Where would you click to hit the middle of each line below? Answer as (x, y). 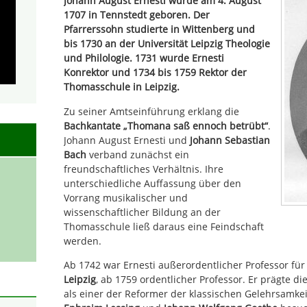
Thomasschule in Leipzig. (122, 87)
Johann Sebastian (230, 140)
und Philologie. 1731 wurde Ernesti (144, 58)
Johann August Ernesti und (127, 140)
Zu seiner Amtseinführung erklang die (151, 111)
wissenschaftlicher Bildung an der (142, 212)
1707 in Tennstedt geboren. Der (137, 15)
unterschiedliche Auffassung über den (152, 183)
